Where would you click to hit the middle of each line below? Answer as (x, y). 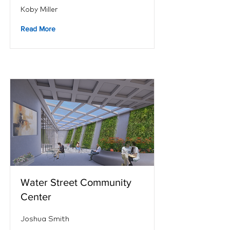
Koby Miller (39, 9)
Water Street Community (76, 182)
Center (36, 197)
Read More (38, 29)
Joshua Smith (45, 219)
